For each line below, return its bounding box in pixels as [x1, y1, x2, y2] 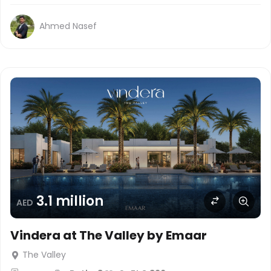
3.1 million [36, 192, 103, 211]
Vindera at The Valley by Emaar [10, 226, 207, 244]
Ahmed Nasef [39, 20, 97, 33]
